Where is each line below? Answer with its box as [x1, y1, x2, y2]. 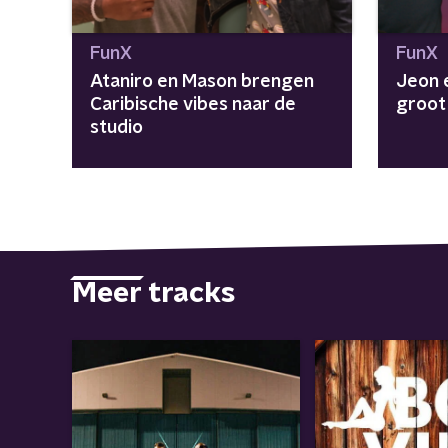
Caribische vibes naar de [90, 96, 296, 114]
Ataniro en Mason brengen [90, 73, 314, 91]
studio [90, 119, 143, 137]
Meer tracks [72, 279, 235, 308]
